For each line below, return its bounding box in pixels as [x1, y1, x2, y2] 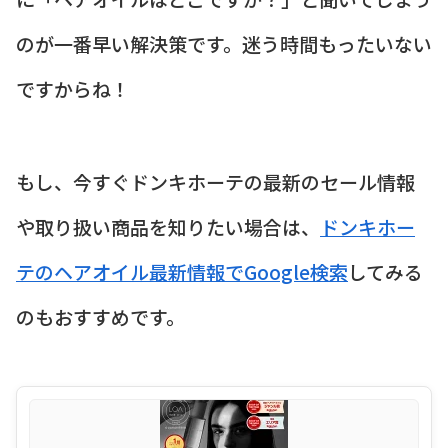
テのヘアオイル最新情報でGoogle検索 [16, 257, 348, 285]
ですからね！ [16, 75, 130, 103]
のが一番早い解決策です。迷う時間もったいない [16, 30, 432, 58]
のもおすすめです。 [16, 302, 185, 330]
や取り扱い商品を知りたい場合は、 [16, 212, 320, 240]
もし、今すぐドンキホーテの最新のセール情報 [16, 167, 415, 195]
